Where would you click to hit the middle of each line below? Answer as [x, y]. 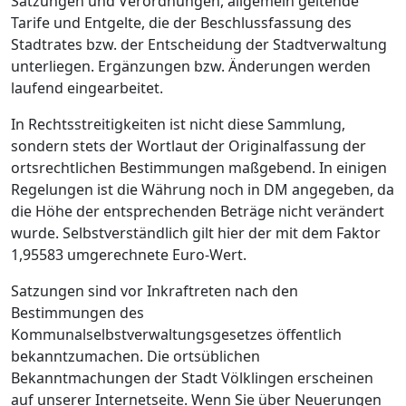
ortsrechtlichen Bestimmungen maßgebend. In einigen [199, 168]
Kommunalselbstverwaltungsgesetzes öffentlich [176, 335]
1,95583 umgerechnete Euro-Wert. [129, 255]
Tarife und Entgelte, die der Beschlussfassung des [181, 23]
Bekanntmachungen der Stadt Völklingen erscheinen [192, 378]
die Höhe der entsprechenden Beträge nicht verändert [198, 212]
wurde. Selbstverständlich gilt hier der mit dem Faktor [196, 233]
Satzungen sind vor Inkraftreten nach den [155, 291]
